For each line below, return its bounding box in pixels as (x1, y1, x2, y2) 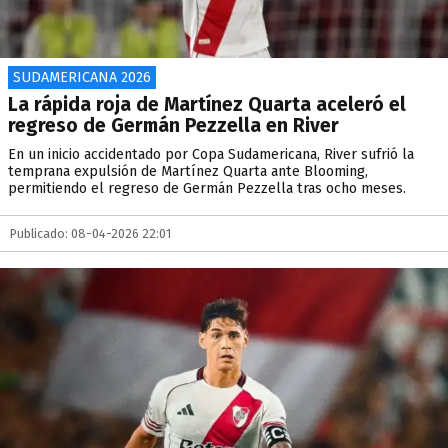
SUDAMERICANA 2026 (13, 69, 151, 86)
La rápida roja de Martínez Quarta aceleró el (8, 93, 406, 116)
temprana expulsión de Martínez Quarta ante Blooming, (8, 163, 368, 180)
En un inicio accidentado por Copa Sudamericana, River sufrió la (8, 146, 414, 163)
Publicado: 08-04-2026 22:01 (10, 226, 171, 241)
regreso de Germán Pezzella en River (8, 114, 339, 137)
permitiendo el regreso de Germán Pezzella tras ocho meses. (8, 180, 406, 197)
